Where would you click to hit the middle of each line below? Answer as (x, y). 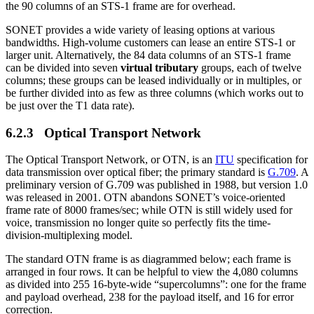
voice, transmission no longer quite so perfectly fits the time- (138, 223)
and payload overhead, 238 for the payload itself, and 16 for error (150, 297)
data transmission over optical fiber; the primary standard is (137, 172)
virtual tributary (159, 67)
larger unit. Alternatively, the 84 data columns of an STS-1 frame (148, 55)
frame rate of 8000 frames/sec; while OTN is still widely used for (149, 210)
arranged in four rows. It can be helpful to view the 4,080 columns (152, 272)
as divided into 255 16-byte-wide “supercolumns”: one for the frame (156, 285)
